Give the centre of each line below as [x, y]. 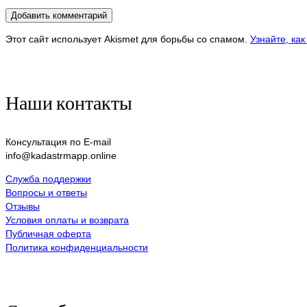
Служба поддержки [48, 179]
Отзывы [23, 206]
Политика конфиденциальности [77, 247]
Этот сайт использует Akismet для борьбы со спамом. [128, 39]
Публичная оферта [48, 233]
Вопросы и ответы [46, 192]
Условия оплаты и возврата [67, 220]
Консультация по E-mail [58, 142]
